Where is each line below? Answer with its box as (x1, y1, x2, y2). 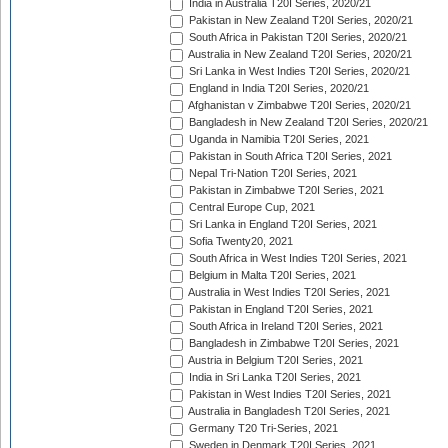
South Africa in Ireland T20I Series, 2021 (186, 320, 383, 333)
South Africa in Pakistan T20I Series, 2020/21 (186, 31, 407, 44)
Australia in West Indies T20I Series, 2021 (186, 286, 390, 299)
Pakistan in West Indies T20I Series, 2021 (186, 388, 391, 401)
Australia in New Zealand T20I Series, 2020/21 (186, 48, 412, 61)
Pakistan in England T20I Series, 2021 (186, 303, 373, 316)
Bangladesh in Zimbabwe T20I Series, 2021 (186, 337, 399, 350)
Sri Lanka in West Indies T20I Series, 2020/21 (186, 65, 410, 78)
